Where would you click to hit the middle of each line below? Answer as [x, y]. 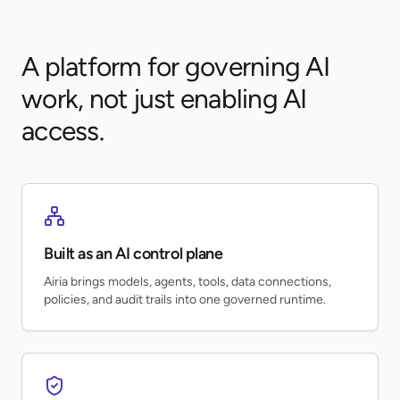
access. [62, 131]
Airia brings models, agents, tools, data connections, [187, 282]
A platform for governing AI [175, 67]
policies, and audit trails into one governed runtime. [185, 300]
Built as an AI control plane [133, 254]
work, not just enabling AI [164, 99]
